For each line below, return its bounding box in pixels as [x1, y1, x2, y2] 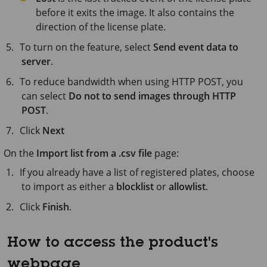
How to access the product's [7, 236, 218, 251]
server [21, 54, 51, 68]
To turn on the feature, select [20, 40, 154, 54]
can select [21, 89, 69, 103]
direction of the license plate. [36, 20, 166, 33]
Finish [42, 200, 70, 213]
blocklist [116, 179, 154, 193]
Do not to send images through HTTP [69, 89, 236, 103]
